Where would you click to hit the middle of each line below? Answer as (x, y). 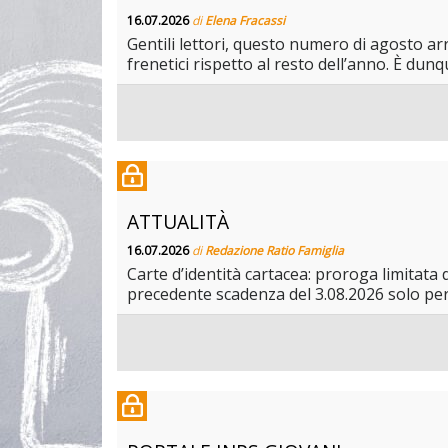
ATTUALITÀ (178, 222)
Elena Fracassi (245, 21)
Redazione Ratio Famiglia (274, 251)
